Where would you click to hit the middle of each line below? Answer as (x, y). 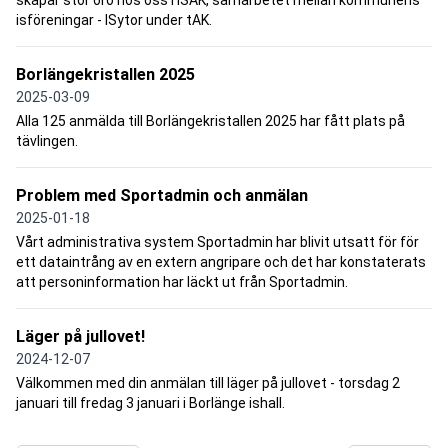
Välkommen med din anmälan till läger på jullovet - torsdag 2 (208, 382)
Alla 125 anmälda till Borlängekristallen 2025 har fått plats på (210, 120)
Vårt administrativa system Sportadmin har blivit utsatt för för (217, 241)
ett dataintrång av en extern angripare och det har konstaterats (221, 261)
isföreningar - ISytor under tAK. (114, 19)
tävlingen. (47, 140)
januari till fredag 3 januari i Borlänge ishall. (150, 402)
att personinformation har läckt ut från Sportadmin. (182, 281)
